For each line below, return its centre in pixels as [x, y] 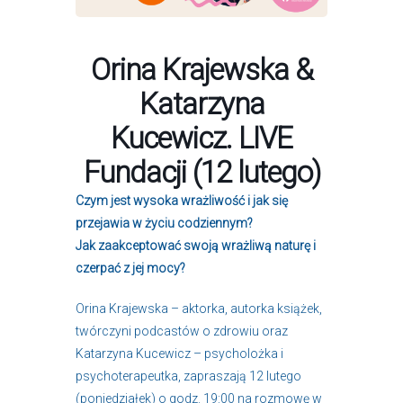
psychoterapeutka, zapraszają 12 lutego [188, 376]
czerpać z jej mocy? [130, 268]
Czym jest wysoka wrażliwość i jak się [182, 200]
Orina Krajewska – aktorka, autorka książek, [199, 308]
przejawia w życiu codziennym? [164, 223]
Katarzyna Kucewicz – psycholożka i [179, 353]
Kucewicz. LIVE [201, 138]
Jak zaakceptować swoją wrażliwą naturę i [196, 245]
